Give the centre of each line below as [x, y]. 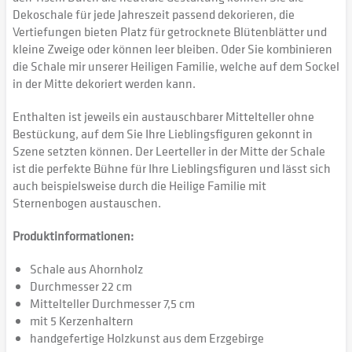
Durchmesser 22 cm [81, 286]
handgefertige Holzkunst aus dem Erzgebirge [147, 338]
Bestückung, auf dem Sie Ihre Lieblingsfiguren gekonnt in [163, 134]
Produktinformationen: [73, 236]
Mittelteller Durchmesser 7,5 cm [112, 303]
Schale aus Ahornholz [86, 269]
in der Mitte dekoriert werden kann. [104, 83]
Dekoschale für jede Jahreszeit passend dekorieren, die [154, 14]
